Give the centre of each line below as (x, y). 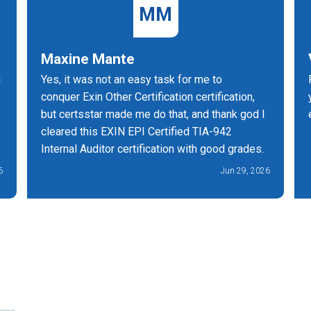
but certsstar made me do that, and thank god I (153, 114)
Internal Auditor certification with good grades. (152, 149)
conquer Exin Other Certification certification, (148, 96)
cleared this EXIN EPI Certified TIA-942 (136, 131)
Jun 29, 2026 (245, 170)
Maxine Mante (88, 59)
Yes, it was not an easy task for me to (132, 79)
